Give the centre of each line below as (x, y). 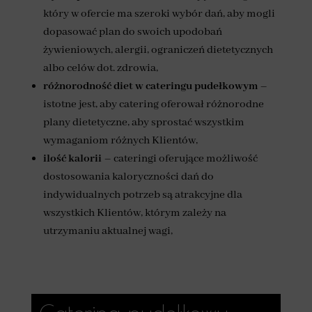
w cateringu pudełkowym (196, 86)
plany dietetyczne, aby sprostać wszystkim (143, 123)
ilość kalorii (72, 159)
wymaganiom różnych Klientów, (120, 141)
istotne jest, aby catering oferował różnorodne (153, 104)
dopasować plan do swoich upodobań (132, 32)
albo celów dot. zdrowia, (100, 68)
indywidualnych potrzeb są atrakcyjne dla (142, 195)
